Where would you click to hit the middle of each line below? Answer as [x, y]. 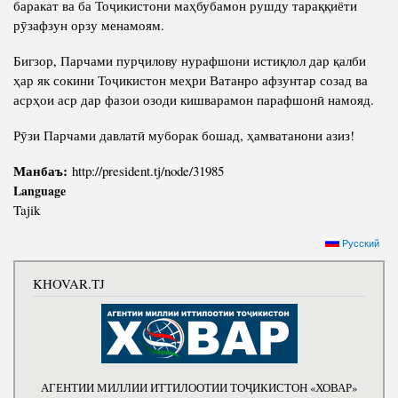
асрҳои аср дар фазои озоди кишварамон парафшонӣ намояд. [194, 100]
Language [40, 191]
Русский [360, 243]
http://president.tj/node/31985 [148, 171]
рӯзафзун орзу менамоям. [89, 25]
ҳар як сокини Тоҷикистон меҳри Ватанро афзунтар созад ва [191, 80]
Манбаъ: [43, 171]
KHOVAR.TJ [69, 284]
